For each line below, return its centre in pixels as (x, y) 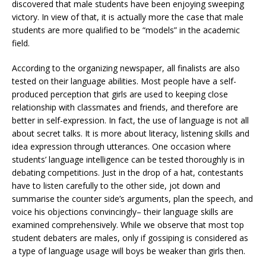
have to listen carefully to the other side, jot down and (116, 186)
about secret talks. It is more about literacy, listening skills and (131, 134)
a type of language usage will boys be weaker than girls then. (129, 251)
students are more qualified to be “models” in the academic (126, 30)
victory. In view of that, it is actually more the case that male (128, 17)
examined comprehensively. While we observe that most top (128, 225)
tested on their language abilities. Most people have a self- (124, 81)
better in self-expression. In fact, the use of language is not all (130, 121)
